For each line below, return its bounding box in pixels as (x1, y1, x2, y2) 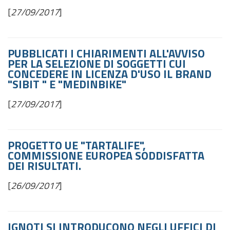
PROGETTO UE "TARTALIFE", (8, 137, 146, 154)
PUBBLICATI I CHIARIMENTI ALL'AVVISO (8, 45, 205, 62)
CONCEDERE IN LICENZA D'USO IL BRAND (8, 65, 212, 83)
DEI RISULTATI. (8, 157, 81, 175)
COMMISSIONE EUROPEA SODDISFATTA (8, 147, 204, 164)
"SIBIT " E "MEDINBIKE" (8, 75, 126, 93)
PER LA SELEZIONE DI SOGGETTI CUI (8, 55, 186, 72)
